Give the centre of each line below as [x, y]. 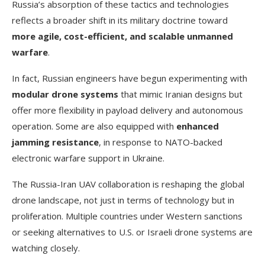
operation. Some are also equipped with [94, 126]
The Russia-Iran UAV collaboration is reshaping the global [128, 184]
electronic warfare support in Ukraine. [88, 158]
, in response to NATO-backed [161, 142]
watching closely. [46, 248]
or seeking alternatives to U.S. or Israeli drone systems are [132, 232]
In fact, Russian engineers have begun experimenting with [130, 78]
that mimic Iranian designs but [180, 94]
